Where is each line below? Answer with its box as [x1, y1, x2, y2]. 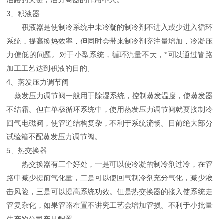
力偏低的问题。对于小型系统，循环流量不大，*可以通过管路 [6, 50, 213, 59]
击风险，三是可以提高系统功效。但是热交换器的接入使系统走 [6, 187, 213, 196]
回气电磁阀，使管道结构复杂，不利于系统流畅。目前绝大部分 [6, 118, 213, 127]
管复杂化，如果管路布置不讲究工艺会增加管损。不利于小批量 [6, 200, 213, 209]
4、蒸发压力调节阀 [6, 77, 69, 86]
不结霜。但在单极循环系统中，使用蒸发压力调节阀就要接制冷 [6, 105, 213, 113]
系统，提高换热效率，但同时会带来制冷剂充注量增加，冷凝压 [6, 36, 213, 45]
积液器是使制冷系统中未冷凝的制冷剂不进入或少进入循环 [6, 22, 213, 31]
